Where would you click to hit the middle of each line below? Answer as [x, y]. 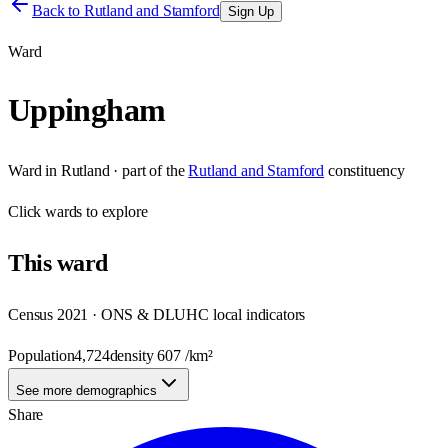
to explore [115, 211]
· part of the [147, 170]
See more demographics [86, 390]
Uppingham [87, 110]
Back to [58, 10]
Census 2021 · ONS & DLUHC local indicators [157, 314]
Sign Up [250, 11]
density [133, 355]
